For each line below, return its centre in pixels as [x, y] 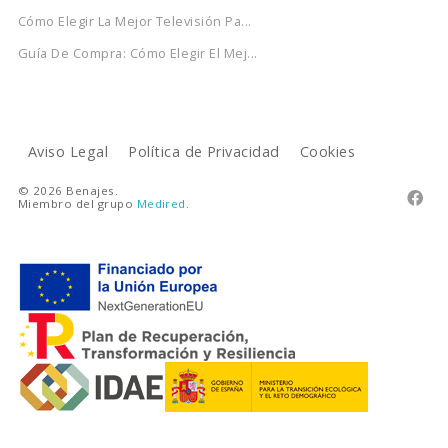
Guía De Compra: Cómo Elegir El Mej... [137, 52]
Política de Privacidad [204, 151]
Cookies [327, 151]
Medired [161, 203]
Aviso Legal [68, 151]
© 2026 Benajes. [68, 190]
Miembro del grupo [77, 203]
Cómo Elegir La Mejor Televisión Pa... [134, 20]
